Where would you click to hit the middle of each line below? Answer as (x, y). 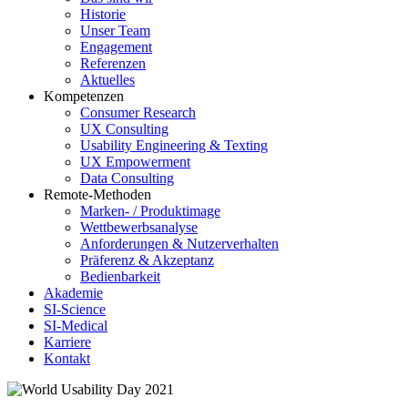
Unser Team (115, 30)
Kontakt (67, 358)
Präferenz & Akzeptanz (147, 260)
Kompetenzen (84, 96)
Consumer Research (138, 112)
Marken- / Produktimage (150, 210)
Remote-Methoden (97, 194)
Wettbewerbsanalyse (139, 227)
